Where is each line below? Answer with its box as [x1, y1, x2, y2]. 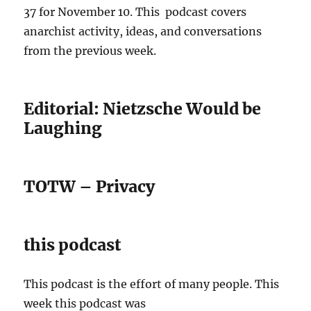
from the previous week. [24, 44, 157, 58]
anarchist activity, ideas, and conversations [24, 24, 262, 39]
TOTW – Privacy [24, 176, 155, 197]
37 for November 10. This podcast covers [24, 5, 247, 19]
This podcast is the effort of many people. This [24, 277, 280, 292]
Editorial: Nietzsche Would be [24, 99, 262, 119]
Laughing [24, 118, 103, 139]
